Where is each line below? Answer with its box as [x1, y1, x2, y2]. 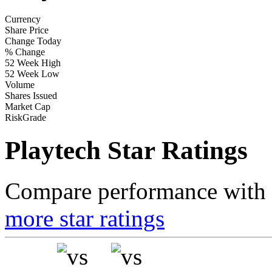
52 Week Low [5, 69, 59, 80]
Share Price [5, 25, 49, 36]
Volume [5, 80, 35, 90]
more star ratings [5, 205, 165, 231]
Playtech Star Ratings [5, 136, 248, 165]
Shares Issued [5, 90, 57, 101]
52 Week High [5, 58, 61, 69]
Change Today [5, 36, 61, 47]
